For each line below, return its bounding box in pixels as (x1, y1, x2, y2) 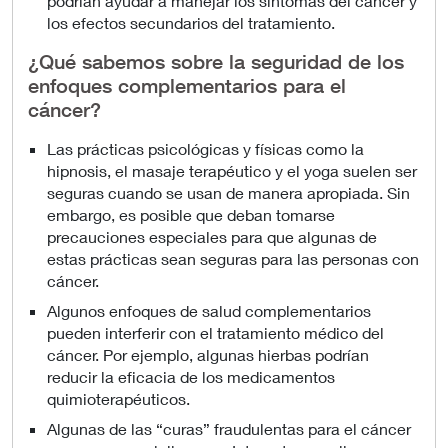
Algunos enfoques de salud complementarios (47, 300, 372, 320)
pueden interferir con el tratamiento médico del (47, 322, 385, 342)
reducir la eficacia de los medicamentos (47, 366, 336, 386)
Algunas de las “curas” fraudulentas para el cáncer (47, 418, 412, 438)
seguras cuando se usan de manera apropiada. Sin (47, 182, 411, 202)
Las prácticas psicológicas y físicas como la (47, 138, 365, 158)
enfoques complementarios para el (28, 73, 346, 98)
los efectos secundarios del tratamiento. (47, 12, 336, 32)
